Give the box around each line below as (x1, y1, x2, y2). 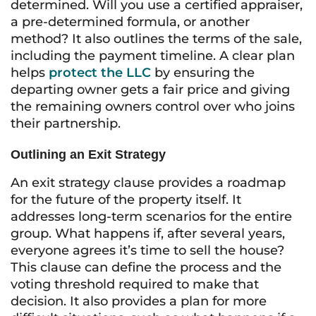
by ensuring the (151, 65, 255, 80)
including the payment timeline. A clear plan (11, 48, 295, 63)
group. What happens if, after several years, (11, 226, 285, 241)
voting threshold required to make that (11, 276, 259, 292)
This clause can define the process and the (11, 260, 281, 275)
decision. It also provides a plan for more (11, 293, 267, 309)
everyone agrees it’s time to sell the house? (11, 243, 284, 258)
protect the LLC (49, 65, 151, 80)
